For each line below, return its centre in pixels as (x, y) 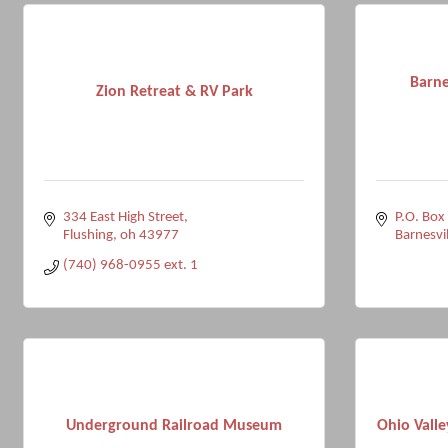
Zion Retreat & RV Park (174, 91)
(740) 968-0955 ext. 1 (130, 265)
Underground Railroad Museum (174, 425)
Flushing (87, 235)
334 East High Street (123, 217)
